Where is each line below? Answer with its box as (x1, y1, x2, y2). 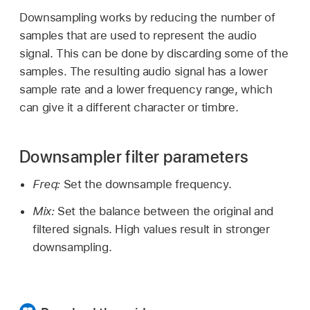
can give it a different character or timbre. (19, 100, 239, 114)
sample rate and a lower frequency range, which (19, 82, 273, 96)
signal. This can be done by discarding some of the (19, 46, 289, 60)
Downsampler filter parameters (19, 146, 249, 167)
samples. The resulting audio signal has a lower (19, 64, 268, 78)
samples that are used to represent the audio (19, 28, 257, 42)
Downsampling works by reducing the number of (19, 10, 275, 24)
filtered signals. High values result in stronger (32, 222, 270, 237)
